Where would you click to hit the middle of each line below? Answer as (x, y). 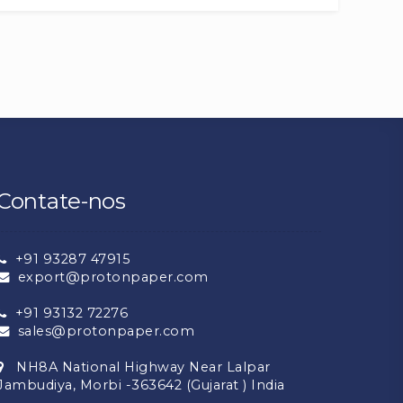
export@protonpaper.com (109, 277)
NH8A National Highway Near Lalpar (137, 367)
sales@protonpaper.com (102, 331)
